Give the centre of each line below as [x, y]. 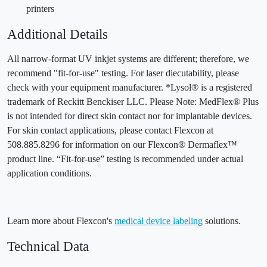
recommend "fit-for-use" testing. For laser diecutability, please [123, 73]
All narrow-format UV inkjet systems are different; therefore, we [128, 59]
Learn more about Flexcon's [61, 221]
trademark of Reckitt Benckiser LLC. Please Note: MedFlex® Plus [133, 102]
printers [40, 9]
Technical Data [48, 246]
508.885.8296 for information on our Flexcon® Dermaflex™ [122, 145]
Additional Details [58, 34]
